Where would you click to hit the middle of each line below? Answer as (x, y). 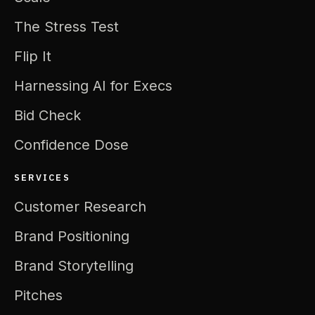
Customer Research (80, 206)
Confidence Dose (71, 144)
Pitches (38, 295)
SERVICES (42, 177)
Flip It (33, 56)
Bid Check (47, 115)
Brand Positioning (72, 236)
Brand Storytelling (74, 265)
